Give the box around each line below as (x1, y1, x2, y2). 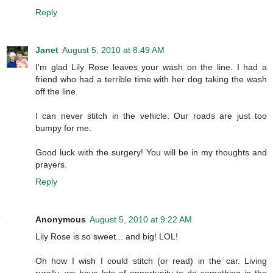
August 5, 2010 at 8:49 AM (62, 44, 165, 55)
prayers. (35, 159, 67, 169)
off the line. (35, 86, 78, 96)
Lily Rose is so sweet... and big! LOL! (35, 231, 178, 241)
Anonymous (35, 214, 86, 224)
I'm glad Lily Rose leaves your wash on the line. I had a (35, 62, 267, 72)
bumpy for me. (35, 122, 91, 133)
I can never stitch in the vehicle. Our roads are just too (35, 110, 267, 121)
